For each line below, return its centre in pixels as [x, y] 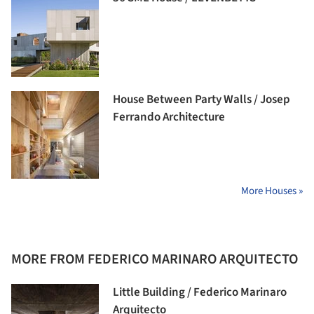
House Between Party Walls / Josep [202, 100]
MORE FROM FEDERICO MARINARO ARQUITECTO [155, 260]
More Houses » [272, 191]
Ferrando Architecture [169, 117]
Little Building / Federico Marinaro [200, 293]
